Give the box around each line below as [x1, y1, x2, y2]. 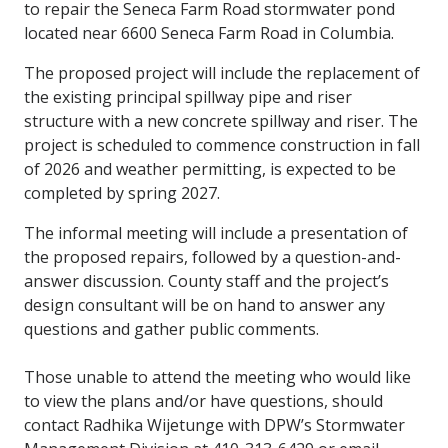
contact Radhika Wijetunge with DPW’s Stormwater [24, 413, 405, 436]
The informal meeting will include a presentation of [24, 221, 408, 244]
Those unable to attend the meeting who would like [24, 365, 411, 388]
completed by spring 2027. [24, 181, 220, 204]
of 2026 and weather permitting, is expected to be [24, 157, 396, 180]
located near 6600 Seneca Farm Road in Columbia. [24, 21, 394, 44]
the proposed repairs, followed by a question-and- [24, 245, 401, 268]
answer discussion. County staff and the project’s [24, 269, 389, 292]
